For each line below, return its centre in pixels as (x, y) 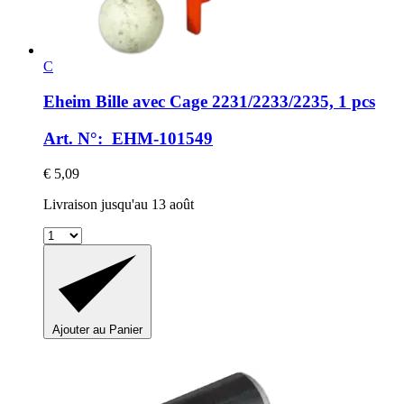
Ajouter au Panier (97, 329)
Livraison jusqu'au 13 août (119, 204)
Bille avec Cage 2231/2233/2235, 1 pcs (233, 102)
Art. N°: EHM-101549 (128, 138)
